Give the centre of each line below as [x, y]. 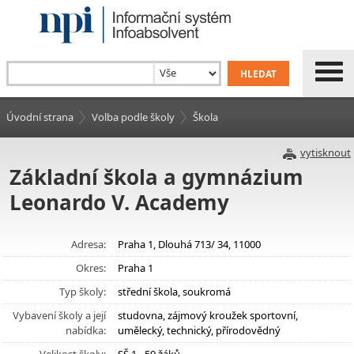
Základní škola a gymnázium [156, 177]
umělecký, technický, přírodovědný [199, 330]
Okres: [91, 268]
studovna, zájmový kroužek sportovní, [208, 315]
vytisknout [326, 153]
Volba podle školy [133, 117]
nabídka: [86, 330]
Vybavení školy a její [59, 315]
